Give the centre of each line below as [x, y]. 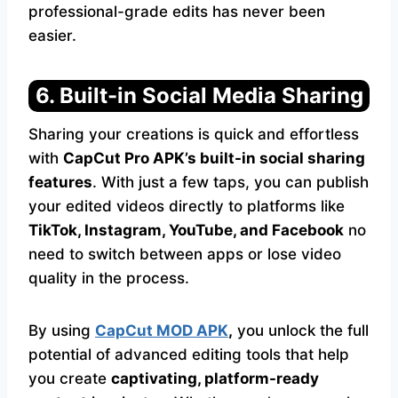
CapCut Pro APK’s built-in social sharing [214, 158]
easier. [52, 36]
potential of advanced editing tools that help [189, 354]
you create [70, 378]
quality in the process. [109, 278]
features [60, 182]
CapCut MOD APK [162, 330]
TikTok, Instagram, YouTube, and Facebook [186, 230]
